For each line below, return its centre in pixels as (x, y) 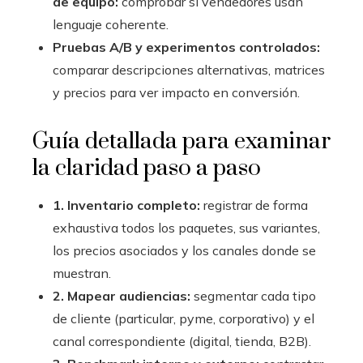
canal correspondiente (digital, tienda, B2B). (182, 342)
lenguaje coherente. (111, 25)
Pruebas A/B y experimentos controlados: (186, 47)
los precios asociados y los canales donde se (184, 251)
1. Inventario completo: (126, 205)
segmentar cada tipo (253, 296)
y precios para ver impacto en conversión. (176, 93)
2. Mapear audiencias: (122, 296)
